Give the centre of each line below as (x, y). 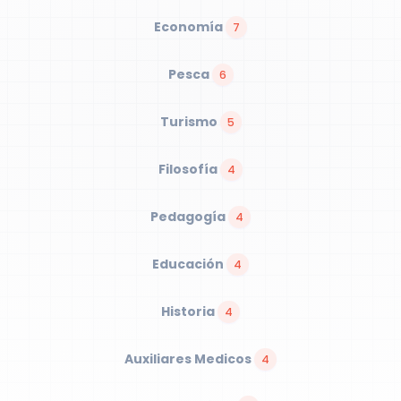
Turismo (190, 122)
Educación (189, 264)
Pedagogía (189, 217)
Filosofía (189, 169)
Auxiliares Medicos (189, 359)
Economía (190, 27)
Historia (189, 311)
